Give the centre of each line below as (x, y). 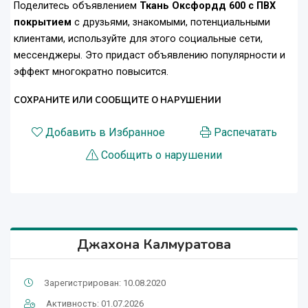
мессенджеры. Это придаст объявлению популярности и (150, 56)
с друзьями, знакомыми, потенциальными (172, 23)
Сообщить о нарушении (162, 155)
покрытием (44, 23)
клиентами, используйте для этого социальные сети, (138, 39)
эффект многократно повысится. (91, 72)
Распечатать (245, 133)
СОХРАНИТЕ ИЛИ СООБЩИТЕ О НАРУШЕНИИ (118, 101)
